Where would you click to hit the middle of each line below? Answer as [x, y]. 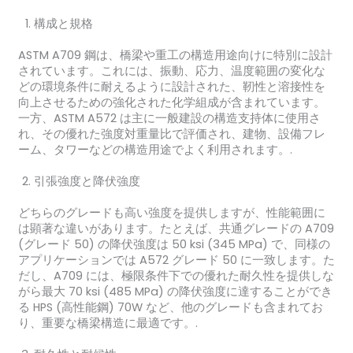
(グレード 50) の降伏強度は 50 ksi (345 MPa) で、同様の [174, 245]
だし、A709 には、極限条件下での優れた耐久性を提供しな [176, 276]
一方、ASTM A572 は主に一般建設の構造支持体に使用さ [169, 119]
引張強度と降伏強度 [87, 182]
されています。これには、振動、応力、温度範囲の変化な [171, 71]
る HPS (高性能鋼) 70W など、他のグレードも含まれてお [170, 308]
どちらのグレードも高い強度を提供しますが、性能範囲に [171, 213]
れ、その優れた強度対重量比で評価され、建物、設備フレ [171, 134]
